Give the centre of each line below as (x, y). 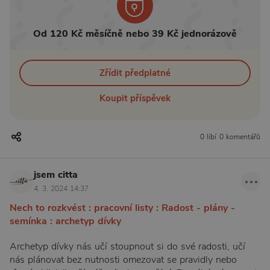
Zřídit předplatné (135, 73)
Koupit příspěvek (135, 98)
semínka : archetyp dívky (65, 221)
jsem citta (56, 175)
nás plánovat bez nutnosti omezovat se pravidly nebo (123, 260)
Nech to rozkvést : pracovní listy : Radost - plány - (122, 208)
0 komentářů (240, 137)
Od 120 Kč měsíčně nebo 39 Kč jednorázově (135, 34)
